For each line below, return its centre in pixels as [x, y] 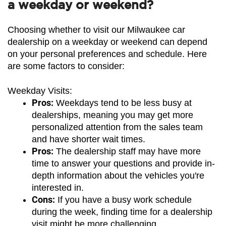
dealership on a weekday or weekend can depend [107, 42]
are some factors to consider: [66, 66]
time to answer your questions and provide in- [123, 163]
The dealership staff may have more [127, 151]
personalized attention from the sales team [117, 127]
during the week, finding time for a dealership [122, 212]
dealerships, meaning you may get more [112, 115]
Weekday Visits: [40, 91]
